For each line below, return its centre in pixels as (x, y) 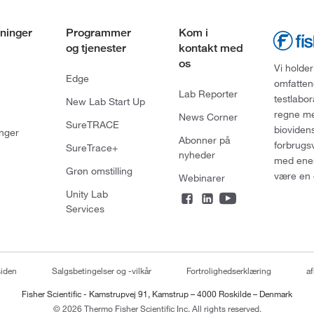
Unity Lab (87, 194)
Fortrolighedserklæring (229, 271)
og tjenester (96, 48)
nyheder (197, 155)
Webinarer (202, 178)
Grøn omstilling (99, 171)
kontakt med (211, 48)
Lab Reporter (208, 94)
